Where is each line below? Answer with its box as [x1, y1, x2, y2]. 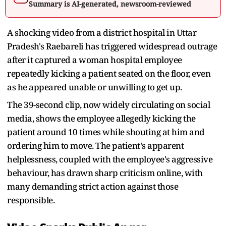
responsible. [7, 194, 54, 206]
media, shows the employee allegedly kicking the [7, 112, 196, 124]
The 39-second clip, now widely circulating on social [7, 98, 210, 110]
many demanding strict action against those [7, 180, 178, 192]
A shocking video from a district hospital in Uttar [7, 26, 196, 38]
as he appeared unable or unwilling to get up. [7, 81, 182, 93]
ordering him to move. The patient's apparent [7, 139, 184, 151]
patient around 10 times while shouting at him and [7, 126, 205, 138]
